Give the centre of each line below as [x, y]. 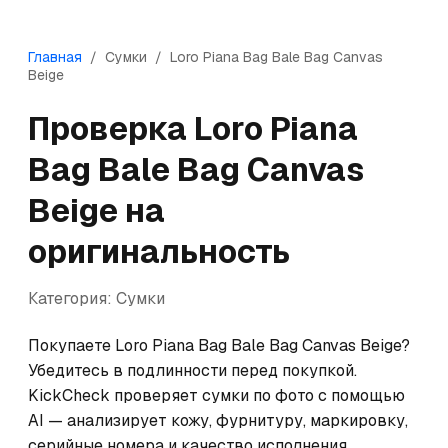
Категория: [72, 298]
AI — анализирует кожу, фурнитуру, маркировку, [218, 420]
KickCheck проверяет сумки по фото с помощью [216, 395]
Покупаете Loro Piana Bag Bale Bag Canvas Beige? [219, 345]
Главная [55, 57]
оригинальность [159, 251]
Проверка [111, 128]
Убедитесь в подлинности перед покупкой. [192, 370]
